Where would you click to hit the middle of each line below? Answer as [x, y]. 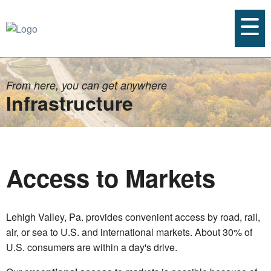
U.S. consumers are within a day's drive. [92, 247]
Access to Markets [111, 178]
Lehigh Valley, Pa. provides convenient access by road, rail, [133, 217]
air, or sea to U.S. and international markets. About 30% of [129, 232]
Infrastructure [70, 103]
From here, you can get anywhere [87, 85]
